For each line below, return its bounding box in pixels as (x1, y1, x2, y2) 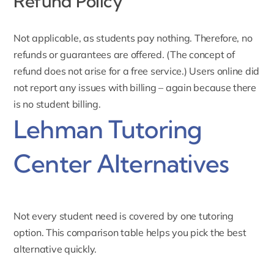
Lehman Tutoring (13, 114, 202, 145)
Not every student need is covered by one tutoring (13, 210, 234, 223)
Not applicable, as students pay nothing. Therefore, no (13, 32, 253, 45)
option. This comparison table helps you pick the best (13, 226, 246, 239)
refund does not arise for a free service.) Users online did (13, 65, 260, 78)
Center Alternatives (13, 149, 229, 179)
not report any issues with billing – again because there (13, 81, 256, 94)
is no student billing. (13, 98, 101, 111)
